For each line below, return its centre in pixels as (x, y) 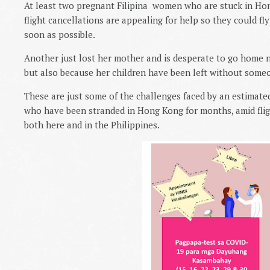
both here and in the (67, 124)
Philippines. (135, 124)
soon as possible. (60, 34)
